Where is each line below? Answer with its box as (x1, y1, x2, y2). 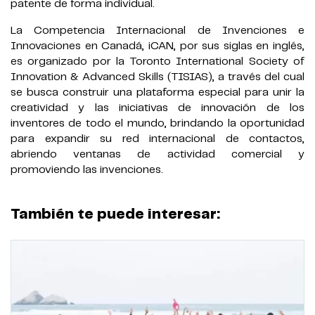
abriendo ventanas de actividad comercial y (11, 149, 304, 160)
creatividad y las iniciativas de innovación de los (11, 103, 304, 114)
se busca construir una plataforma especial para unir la (11, 87, 304, 98)
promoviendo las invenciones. (11, 165, 163, 176)
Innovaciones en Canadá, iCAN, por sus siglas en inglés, (11, 41, 304, 52)
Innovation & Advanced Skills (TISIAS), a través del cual (11, 72, 304, 83)
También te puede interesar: (11, 207, 220, 222)
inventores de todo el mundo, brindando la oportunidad (11, 118, 304, 129)
